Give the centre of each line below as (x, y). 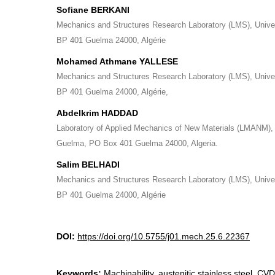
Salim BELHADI (88, 165)
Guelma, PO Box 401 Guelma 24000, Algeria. (137, 143)
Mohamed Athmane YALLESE (117, 61)
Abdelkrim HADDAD (97, 113)
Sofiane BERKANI (93, 10)
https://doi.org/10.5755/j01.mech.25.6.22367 (164, 236)
